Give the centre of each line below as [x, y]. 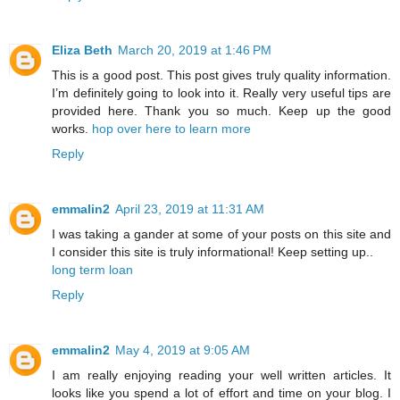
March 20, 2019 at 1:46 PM [195, 50]
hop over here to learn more [171, 128]
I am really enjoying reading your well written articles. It [221, 375]
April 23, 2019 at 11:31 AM [190, 208]
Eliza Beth [82, 50]
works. [72, 128]
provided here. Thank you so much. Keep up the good [221, 110]
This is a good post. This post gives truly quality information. [221, 75]
